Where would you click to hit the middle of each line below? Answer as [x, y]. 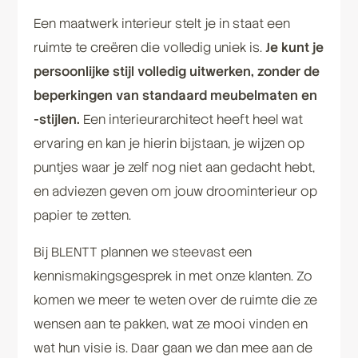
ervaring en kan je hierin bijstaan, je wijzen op [169, 144]
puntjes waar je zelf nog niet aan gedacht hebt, [174, 168]
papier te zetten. [84, 216]
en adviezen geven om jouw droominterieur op [175, 192]
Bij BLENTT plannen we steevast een [142, 253]
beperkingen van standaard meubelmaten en [175, 96]
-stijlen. [56, 120]
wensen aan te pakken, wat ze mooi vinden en [170, 324]
